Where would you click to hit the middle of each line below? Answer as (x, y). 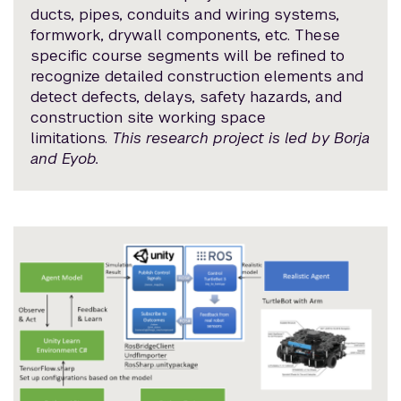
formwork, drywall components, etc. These (186, 34)
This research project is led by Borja (241, 137)
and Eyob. (65, 158)
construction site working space (149, 117)
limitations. (72, 137)
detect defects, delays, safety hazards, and (187, 96)
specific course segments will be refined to (188, 55)
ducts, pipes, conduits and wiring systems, (185, 14)
